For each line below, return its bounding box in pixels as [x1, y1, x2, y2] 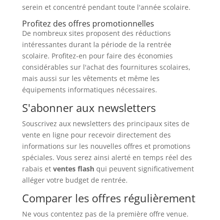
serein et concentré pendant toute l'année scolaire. [22, 2, 191, 12]
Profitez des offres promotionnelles [22, 18, 154, 29]
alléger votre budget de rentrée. [22, 175, 128, 185]
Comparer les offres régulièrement [22, 190, 195, 205]
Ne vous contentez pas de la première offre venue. [22, 209, 189, 219]
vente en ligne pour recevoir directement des [22, 130, 171, 139]
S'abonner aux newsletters [22, 100, 156, 115]
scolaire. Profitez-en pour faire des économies [22, 51, 173, 60]
